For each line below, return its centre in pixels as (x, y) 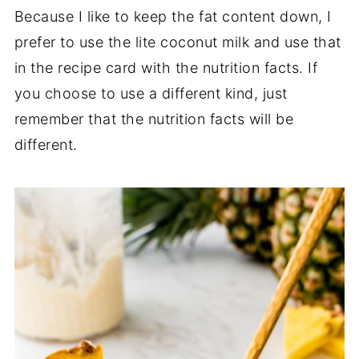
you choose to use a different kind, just (151, 93)
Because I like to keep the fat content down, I (173, 16)
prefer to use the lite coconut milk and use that (177, 42)
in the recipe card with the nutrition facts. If (166, 67)
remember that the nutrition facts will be (154, 119)
